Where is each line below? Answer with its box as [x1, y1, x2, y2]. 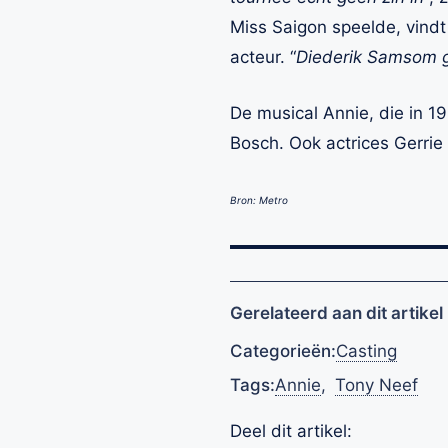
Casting [336, 341, 397, 361]
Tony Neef [335, 375, 418, 395]
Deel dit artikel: [230, 421, 352, 441]
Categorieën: [230, 341, 336, 361]
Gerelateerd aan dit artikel [230, 303, 443, 323]
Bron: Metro [230, 194, 288, 206]
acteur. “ [230, 47, 296, 67]
